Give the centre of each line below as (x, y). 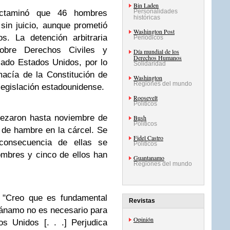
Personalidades (156, 11)
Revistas (142, 201)
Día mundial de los (156, 51)
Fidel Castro (148, 138)
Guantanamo (149, 158)
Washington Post (154, 31)
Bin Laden (146, 5)
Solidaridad (150, 64)
